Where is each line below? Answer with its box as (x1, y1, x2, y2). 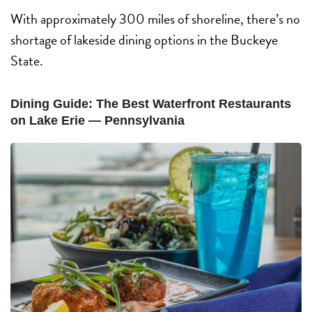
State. (10, 49, 43, 71)
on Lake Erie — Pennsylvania (10, 113, 185, 127)
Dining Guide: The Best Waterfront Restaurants (10, 96, 291, 111)
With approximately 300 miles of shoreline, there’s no (10, 8, 300, 29)
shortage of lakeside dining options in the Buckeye (10, 29, 278, 50)
